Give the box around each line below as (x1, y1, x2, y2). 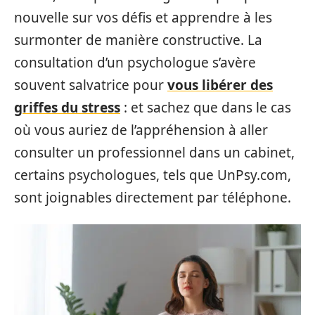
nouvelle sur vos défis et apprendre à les (14, 8, 272, 27)
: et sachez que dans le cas (120, 98, 291, 117)
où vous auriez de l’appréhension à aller (14, 120, 268, 139)
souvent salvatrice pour (14, 75, 167, 94)
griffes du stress (14, 98, 120, 117)
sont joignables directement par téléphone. (14, 188, 291, 207)
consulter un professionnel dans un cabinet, (14, 143, 295, 162)
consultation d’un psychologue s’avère (14, 53, 256, 72)
